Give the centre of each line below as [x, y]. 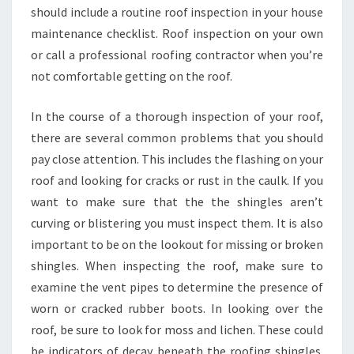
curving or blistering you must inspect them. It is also [177, 222]
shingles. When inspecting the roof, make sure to [177, 265]
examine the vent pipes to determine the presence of [177, 286]
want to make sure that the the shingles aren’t [177, 201]
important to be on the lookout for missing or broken [177, 244]
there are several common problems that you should [177, 137]
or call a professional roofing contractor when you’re [177, 54]
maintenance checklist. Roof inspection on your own [177, 33]
